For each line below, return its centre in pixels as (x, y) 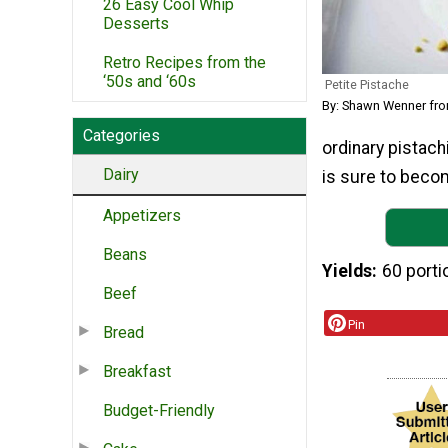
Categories (121, 135)
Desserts (136, 23)
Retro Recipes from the (184, 62)
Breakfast (137, 371)
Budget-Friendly (159, 410)
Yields (347, 271)
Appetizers (142, 215)
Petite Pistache (367, 85)
